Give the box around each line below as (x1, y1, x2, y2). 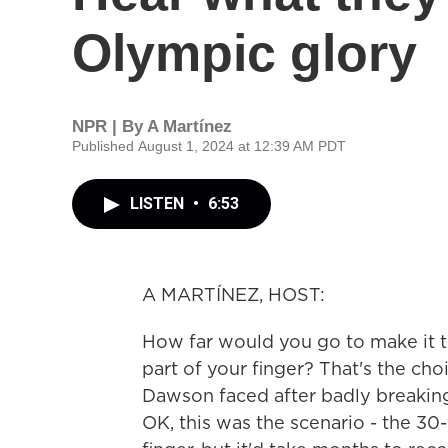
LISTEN (130, 194, 188, 213)
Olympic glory (72, 24, 417, 82)
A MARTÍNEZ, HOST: (142, 282, 325, 307)
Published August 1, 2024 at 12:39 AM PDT (72, 138, 346, 154)
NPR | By (72, 117, 147, 136)
